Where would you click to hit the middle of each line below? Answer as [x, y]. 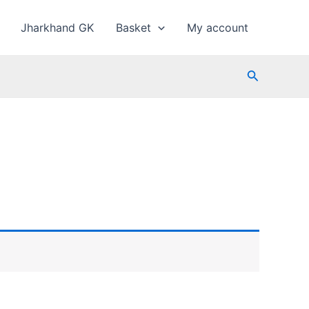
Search [266, 74]
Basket [134, 28]
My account [218, 28]
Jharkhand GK [58, 28]
